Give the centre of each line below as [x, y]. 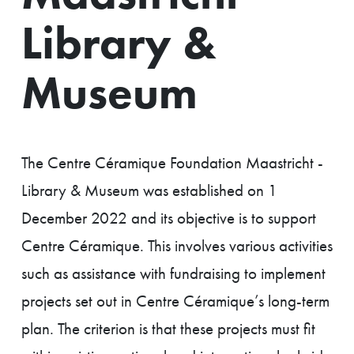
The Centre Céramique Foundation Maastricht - [172, 163]
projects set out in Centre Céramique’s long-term [175, 301]
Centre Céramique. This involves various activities [177, 246]
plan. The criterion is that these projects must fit [168, 329]
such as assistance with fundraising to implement [173, 273]
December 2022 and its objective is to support [169, 218]
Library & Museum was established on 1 [149, 190]
